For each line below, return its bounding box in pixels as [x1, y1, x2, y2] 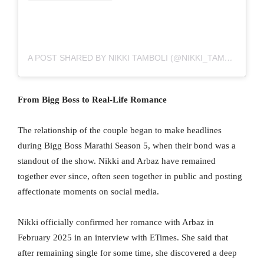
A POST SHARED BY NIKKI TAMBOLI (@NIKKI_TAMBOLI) [225, 53, 233, 63]
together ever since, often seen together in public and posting [18, 171, 242, 181]
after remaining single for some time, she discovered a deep [18, 248, 237, 258]
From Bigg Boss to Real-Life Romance [18, 95, 167, 105]
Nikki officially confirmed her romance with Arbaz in [18, 217, 214, 227]
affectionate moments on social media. [18, 187, 159, 197]
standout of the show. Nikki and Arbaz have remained [18, 156, 216, 166]
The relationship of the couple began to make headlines [18, 126, 222, 136]
